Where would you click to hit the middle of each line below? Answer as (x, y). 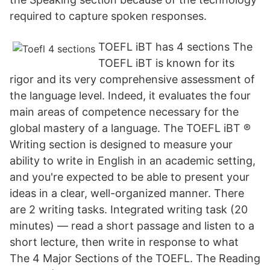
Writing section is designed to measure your (121, 144)
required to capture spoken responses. (108, 16)
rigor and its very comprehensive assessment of (132, 79)
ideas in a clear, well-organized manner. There (127, 193)
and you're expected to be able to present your (130, 177)
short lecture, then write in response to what (124, 242)
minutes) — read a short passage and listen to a (132, 226)
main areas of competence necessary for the (124, 112)
